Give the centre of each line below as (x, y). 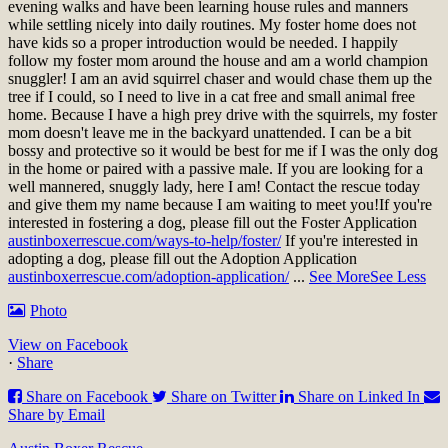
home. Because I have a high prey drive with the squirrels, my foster (222, 114)
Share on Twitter (223, 396)
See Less (398, 276)
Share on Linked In (359, 396)
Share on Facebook (87, 396)
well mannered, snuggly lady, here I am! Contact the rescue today (214, 186)
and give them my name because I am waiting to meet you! (193, 204)
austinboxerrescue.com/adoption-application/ (148, 276)
